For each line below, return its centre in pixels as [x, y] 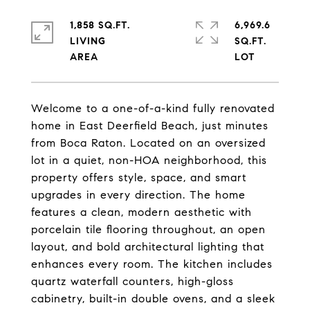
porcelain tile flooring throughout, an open [148, 229]
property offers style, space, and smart [139, 177]
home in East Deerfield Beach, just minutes [150, 126]
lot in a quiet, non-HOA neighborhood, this [149, 160]
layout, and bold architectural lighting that [148, 247]
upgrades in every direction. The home [138, 195]
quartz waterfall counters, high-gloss [133, 281]
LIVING [88, 41]
